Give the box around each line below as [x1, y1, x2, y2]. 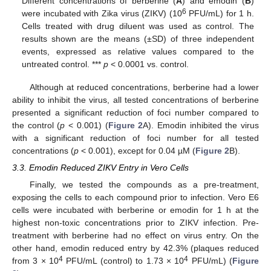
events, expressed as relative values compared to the [22, 46, 254, 56]
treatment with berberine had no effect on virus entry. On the [12, 230, 259, 241]
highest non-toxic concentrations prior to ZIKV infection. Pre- [12, 218, 259, 228]
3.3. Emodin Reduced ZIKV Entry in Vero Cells [12, 163, 189, 173]
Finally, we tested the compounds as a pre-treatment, [29, 180, 259, 190]
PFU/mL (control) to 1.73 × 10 [63, 256, 184, 266]
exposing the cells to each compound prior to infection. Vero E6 [12, 192, 259, 203]
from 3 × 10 [12, 256, 59, 266]
